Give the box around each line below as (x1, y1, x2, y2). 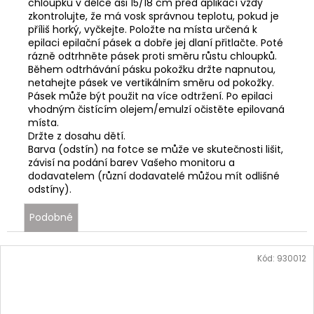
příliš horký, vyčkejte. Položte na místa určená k (28, 22, 257, 36)
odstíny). (28, 182, 71, 196)
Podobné (29, 210, 73, 224)
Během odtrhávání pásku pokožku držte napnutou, (28, 62, 275, 76)
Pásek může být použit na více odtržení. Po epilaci (28, 88, 273, 103)
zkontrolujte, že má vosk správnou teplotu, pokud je (28, 8, 279, 23)
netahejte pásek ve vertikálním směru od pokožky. (28, 75, 274, 90)
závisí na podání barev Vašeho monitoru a (28, 155, 235, 170)
